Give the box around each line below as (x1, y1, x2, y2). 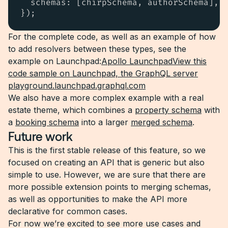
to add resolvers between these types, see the (8, 44, 186, 54)
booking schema (15, 117, 79, 127)
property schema (135, 105, 202, 115)
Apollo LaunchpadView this (101, 56, 207, 66)
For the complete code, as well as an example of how (8, 32, 216, 42)
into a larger (79, 117, 131, 127)
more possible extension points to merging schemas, (8, 182, 211, 192)
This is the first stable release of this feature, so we (8, 145, 206, 155)
